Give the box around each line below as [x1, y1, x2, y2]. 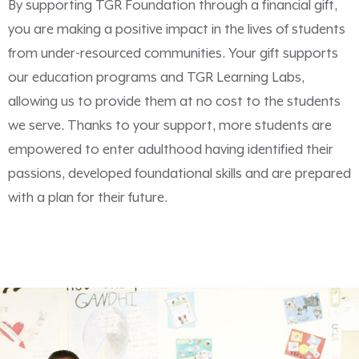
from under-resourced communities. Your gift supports [8, 46, 338, 62]
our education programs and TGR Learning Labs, [8, 70, 305, 86]
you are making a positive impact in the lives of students [8, 22, 345, 38]
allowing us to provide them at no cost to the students [8, 94, 341, 110]
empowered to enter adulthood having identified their [8, 142, 333, 158]
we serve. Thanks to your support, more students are [8, 118, 332, 134]
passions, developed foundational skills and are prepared [8, 166, 351, 182]
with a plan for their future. [8, 190, 167, 206]
